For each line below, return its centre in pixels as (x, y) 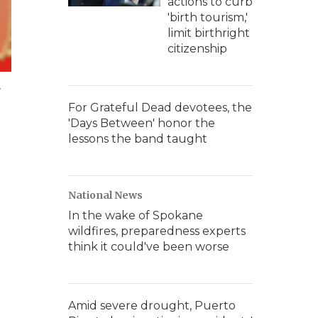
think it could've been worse (149, 247)
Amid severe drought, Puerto (152, 306)
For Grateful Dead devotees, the (160, 108)
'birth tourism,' (208, 17)
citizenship (197, 49)
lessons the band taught (138, 139)
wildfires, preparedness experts (157, 231)
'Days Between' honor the (142, 123)
